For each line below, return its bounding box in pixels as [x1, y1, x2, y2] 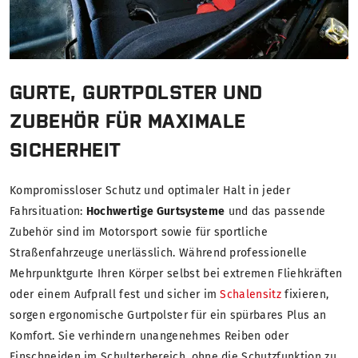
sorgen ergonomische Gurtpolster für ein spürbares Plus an [10, 308, 327, 323]
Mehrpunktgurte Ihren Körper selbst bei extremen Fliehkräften [10, 267, 343, 281]
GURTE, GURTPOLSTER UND [10, 82, 263, 104]
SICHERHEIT [10, 139, 121, 161]
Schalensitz [220, 288, 282, 302]
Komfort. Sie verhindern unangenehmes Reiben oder [10, 329, 289, 344]
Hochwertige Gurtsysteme [86, 205, 225, 219]
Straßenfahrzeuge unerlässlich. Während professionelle [10, 246, 307, 261]
